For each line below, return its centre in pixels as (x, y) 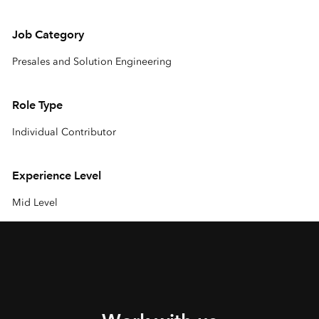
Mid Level (35, 202)
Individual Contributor (64, 132)
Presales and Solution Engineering (91, 61)
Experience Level (56, 175)
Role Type (37, 105)
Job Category (48, 34)
